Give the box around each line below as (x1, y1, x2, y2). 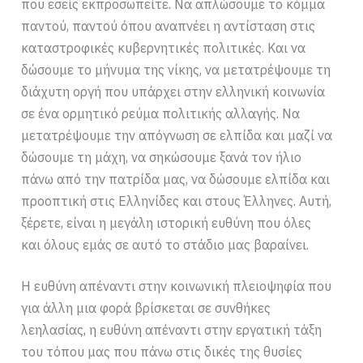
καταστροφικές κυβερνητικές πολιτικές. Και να (21, 40, 306, 57)
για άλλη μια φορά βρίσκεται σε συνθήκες (21, 300, 271, 317)
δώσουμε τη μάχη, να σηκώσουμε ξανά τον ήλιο (21, 149, 302, 166)
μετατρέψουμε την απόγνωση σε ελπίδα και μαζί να (21, 127, 333, 144)
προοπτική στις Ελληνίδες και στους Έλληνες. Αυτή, (21, 193, 332, 210)
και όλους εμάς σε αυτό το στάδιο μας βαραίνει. (21, 237, 310, 254)
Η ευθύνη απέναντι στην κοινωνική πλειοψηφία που (21, 278, 332, 295)
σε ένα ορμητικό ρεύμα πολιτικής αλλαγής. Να (21, 105, 301, 122)
